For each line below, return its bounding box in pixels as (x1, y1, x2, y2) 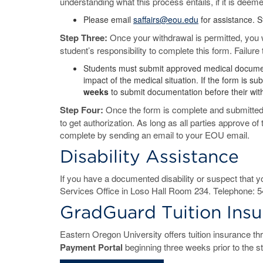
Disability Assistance (60, 146, 239, 167)
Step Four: (60, 103, 106, 116)
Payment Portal (60, 241, 123, 254)
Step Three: (60, 31, 110, 44)
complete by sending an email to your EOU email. (60, 129, 252, 141)
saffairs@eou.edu (133, 14, 198, 25)
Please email (83, 14, 133, 25)
